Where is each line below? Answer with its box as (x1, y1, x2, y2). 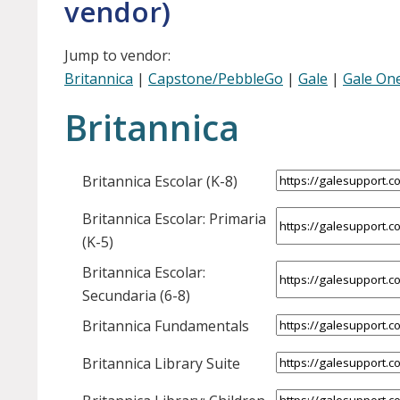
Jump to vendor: (64, 46, 171, 66)
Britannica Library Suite (82, 354, 240, 374)
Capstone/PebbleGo (148, 69, 283, 89)
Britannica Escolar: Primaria (82, 209, 266, 229)
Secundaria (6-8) (82, 286, 190, 306)
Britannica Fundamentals (82, 316, 249, 337)
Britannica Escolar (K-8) (82, 171, 237, 192)
